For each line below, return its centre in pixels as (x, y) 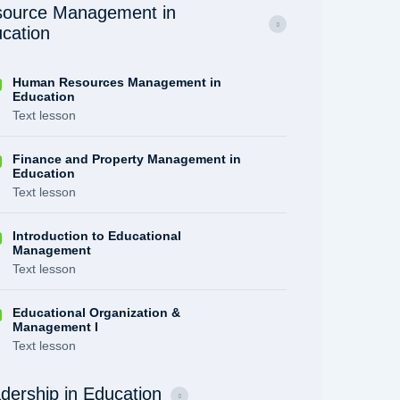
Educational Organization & (97, 312)
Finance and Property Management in (127, 159)
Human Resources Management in (117, 82)
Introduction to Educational (97, 236)
